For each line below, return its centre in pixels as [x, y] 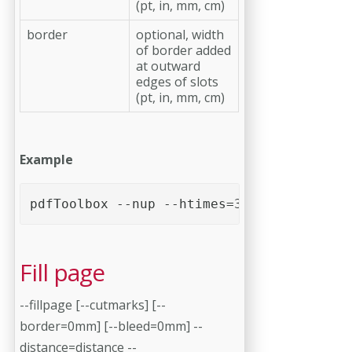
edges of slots [177, 81]
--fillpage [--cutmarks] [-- [93, 304]
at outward [168, 66]
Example [46, 159]
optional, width [180, 34]
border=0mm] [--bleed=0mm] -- [111, 326]
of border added [183, 50]
